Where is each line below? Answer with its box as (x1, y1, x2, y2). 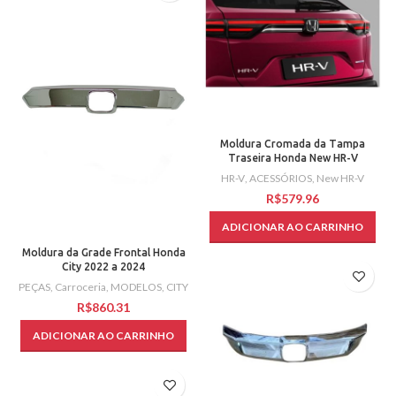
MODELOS (110, 280, 162, 294)
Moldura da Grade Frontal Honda (21, 247, 186, 259)
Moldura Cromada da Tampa (220, 138, 365, 150)
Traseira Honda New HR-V (227, 152, 358, 164)
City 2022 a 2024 (62, 261, 145, 273)
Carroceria (55, 280, 106, 294)
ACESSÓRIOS (249, 171, 312, 186)
